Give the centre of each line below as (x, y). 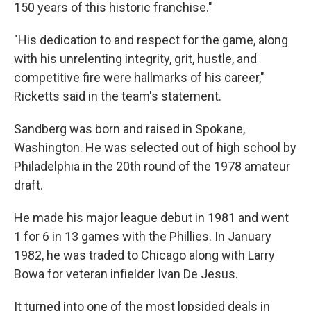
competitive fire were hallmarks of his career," (139, 77)
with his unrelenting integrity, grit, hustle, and (135, 59)
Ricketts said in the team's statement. (118, 96)
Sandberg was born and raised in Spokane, (129, 129)
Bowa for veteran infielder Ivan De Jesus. (126, 274)
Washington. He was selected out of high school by (155, 148)
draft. (28, 185)
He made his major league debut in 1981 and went (151, 218)
